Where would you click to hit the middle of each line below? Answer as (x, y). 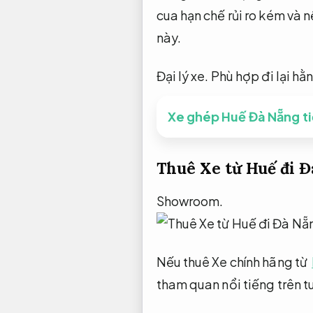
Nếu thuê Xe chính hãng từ (233, 262)
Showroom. (190, 201)
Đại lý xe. (182, 76)
